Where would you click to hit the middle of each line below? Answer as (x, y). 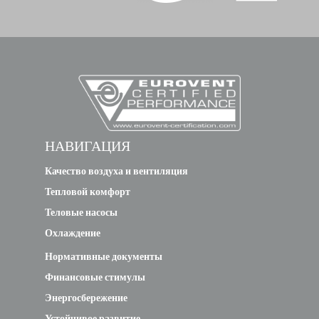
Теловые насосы (81, 212)
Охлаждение (73, 232)
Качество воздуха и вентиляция (116, 171)
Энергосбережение (86, 297)
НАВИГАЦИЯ (88, 146)
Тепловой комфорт (88, 191)
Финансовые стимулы (95, 277)
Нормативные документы (104, 256)
